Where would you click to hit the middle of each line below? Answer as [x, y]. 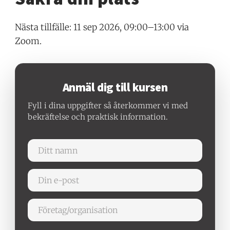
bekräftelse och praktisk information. [98, 117]
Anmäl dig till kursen [115, 87]
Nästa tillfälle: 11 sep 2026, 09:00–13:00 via [102, 27]
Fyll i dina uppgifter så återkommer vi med [108, 106]
